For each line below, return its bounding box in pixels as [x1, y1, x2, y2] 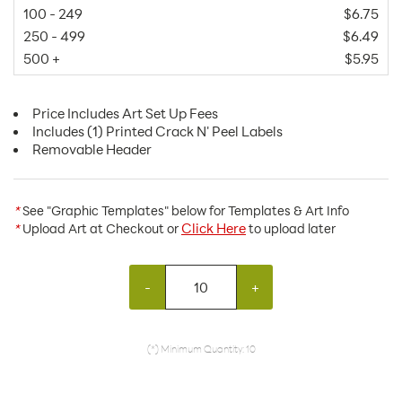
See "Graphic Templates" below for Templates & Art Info [20, 202, 349, 220]
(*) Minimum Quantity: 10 [146, 342, 256, 356]
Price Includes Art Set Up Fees [32, 104, 218, 123]
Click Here [181, 219, 246, 238]
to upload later [246, 220, 336, 238]
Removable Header [32, 140, 152, 159]
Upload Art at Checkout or [20, 220, 181, 238]
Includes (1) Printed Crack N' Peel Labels [32, 122, 283, 141]
